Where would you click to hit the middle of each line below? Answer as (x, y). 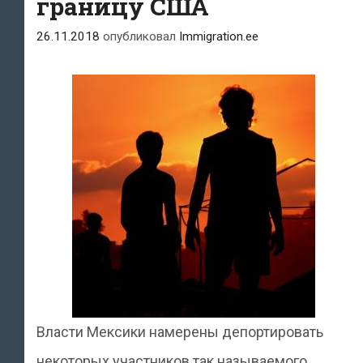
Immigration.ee (219, 36)
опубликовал (141, 36)
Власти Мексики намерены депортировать (180, 332)
